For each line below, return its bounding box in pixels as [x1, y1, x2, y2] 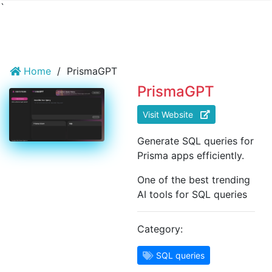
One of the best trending [137, 174, 250, 186]
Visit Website [142, 109, 200, 120]
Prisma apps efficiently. [137, 149, 244, 161]
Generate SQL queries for [137, 135, 254, 147]
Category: [137, 223, 183, 235]
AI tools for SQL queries [137, 188, 247, 200]
